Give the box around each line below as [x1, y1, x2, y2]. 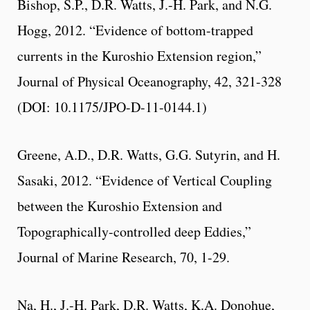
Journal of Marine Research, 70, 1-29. [17, 247, 230, 266]
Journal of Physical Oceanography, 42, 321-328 [17, 71, 282, 91]
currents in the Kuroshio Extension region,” [17, 46, 262, 65]
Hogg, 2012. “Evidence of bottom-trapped [17, 20, 253, 39]
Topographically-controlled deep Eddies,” [17, 221, 251, 241]
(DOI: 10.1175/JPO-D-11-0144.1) [17, 97, 207, 116]
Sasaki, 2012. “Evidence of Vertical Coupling [17, 170, 272, 190]
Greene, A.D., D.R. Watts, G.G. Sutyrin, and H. [17, 145, 280, 164]
